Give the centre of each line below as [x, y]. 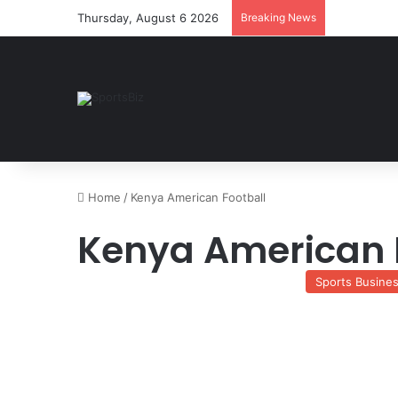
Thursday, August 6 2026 [148, 18]
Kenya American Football [198, 197]
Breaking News [279, 17]
